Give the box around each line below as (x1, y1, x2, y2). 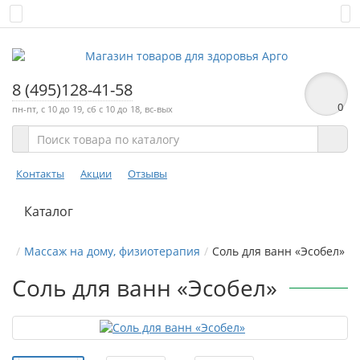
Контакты (16, 166, 64, 181)
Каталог (24, 202, 73, 220)
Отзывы (128, 166, 167, 181)
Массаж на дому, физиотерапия (24, 243, 200, 259)
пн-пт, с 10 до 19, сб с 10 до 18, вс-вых (12, 103, 173, 115)
